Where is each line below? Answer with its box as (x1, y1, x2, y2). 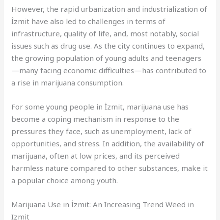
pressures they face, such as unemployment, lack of (11, 126, 192, 136)
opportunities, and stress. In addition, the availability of (11, 138, 205, 148)
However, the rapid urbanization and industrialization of (11, 3, 208, 14)
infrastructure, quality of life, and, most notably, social (11, 28, 199, 38)
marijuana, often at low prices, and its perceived (11, 150, 180, 161)
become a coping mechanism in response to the (11, 113, 180, 124)
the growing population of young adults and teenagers (11, 53, 202, 63)
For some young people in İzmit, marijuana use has (11, 101, 189, 111)
